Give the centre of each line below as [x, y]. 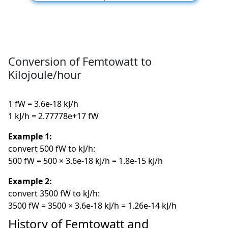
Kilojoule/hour [45, 75]
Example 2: [30, 181]
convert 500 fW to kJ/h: [52, 149]
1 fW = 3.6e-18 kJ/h [44, 104]
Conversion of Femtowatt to [80, 62]
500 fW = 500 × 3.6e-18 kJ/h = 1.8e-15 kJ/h [86, 161]
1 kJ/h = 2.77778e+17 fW [54, 116]
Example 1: [30, 137]
